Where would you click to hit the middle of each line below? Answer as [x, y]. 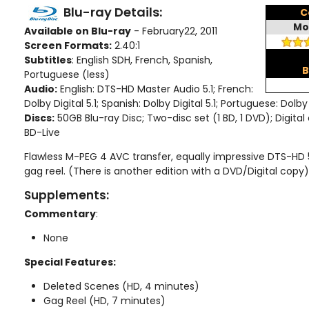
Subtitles [48, 60]
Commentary [60, 213]
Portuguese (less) [67, 74]
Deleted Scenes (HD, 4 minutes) [121, 286]
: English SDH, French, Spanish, [142, 60]
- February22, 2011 [174, 31]
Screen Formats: [68, 45]
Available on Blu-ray [78, 31]
